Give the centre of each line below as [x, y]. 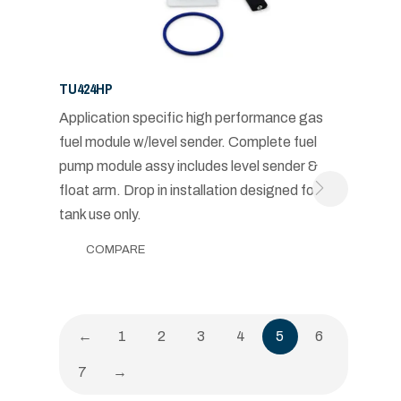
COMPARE [115, 249]
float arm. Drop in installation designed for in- [197, 190]
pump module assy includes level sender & [188, 166]
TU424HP [85, 88]
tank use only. [100, 214]
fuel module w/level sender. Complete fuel [188, 141]
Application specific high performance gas [191, 117]
